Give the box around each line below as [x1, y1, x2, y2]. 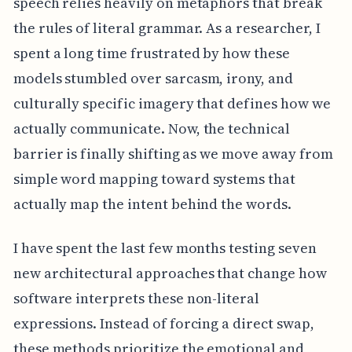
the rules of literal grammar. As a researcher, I [13, 17, 321, 38]
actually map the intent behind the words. [13, 193, 291, 214]
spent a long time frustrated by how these [13, 42, 290, 63]
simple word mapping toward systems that [13, 168, 295, 189]
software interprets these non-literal [13, 288, 260, 308]
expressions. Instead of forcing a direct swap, [13, 313, 314, 333]
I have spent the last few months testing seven [13, 237, 317, 258]
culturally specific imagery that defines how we [13, 93, 331, 113]
